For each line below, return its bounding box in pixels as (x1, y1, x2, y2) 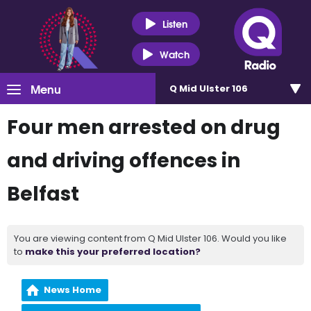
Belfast (7, 180, 79, 208)
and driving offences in (7, 147, 240, 174)
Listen (162, 15, 187, 31)
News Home (44, 283, 102, 296)
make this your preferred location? (25, 245, 201, 258)
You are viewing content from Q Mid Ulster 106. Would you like (14, 232, 287, 245)
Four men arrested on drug (7, 114, 280, 141)
